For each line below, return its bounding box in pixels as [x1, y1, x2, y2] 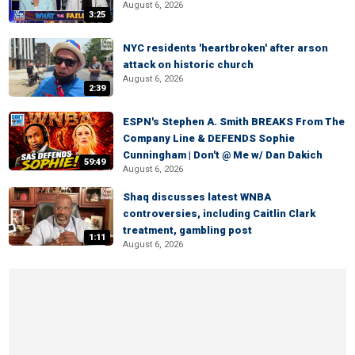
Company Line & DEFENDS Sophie [123, 132, 295, 144]
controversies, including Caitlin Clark [123, 208, 315, 219]
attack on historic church [123, 59, 254, 71]
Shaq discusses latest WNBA [123, 191, 271, 203]
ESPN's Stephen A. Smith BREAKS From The [123, 116, 345, 128]
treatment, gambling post [123, 224, 252, 236]
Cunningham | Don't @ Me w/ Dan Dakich [123, 149, 323, 161]
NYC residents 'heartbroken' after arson [123, 42, 328, 54]
